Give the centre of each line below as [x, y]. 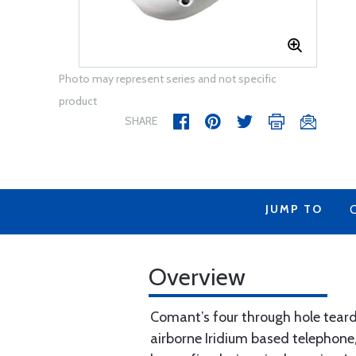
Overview [197, 277]
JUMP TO [294, 209]
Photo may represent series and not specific [168, 79]
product [78, 101]
